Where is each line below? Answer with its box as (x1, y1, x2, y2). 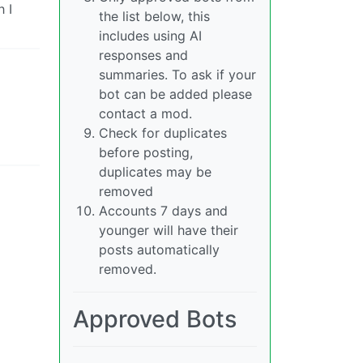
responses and (99, 47, 188, 64)
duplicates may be (99, 164, 211, 181)
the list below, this (99, 8, 210, 25)
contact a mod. (99, 105, 192, 122)
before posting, (99, 144, 193, 161)
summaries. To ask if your (99, 66, 256, 83)
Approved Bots (73, 305, 237, 334)
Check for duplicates (99, 125, 227, 142)
